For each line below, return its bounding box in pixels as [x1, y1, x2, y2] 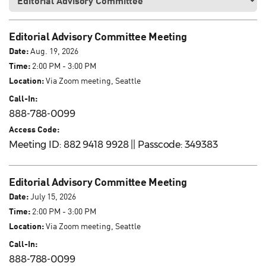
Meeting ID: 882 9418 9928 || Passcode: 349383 [9, 139, 218, 151]
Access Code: [9, 124, 59, 135]
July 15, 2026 [28, 191, 76, 202]
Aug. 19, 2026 [28, 46, 78, 56]
